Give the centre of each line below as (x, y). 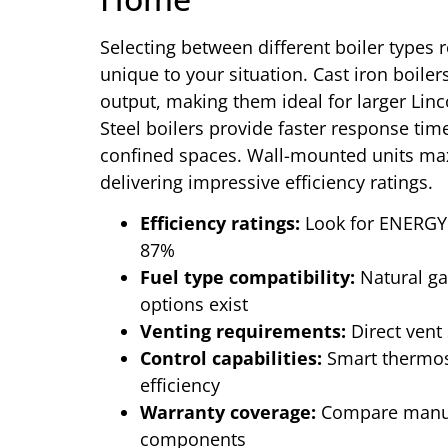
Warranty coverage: (228, 412)
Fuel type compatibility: (247, 277)
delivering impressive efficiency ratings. (266, 181)
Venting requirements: (243, 331)
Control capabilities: (231, 358)
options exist (194, 304)
